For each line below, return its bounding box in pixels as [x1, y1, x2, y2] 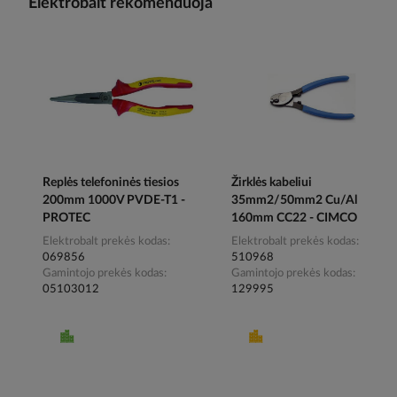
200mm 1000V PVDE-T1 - [43, 194, 185, 207]
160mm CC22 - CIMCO [231, 212, 358, 225]
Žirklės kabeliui [231, 176, 313, 190]
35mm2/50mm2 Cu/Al [231, 194, 358, 207]
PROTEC [43, 212, 90, 225]
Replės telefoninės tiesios [43, 176, 179, 190]
